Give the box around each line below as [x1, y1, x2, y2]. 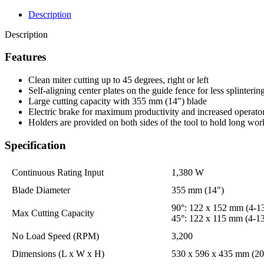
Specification [5, 138, 66, 151]
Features [5, 51, 46, 64]
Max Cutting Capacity [12, 207, 94, 218]
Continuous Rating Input [12, 167, 104, 177]
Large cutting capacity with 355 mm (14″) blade [28, 96, 207, 107]
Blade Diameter [12, 184, 70, 195]
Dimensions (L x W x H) [12, 248, 104, 259]
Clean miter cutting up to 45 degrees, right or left [28, 75, 209, 85]
